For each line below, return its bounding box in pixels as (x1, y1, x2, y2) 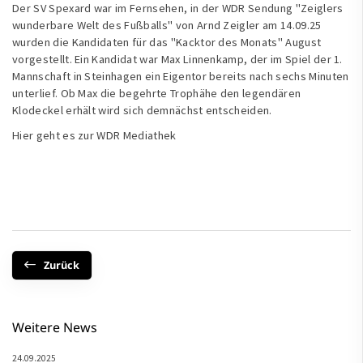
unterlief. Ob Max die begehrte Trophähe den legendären (12, 85, 301, 100)
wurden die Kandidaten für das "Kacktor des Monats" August (12, 34, 322, 49)
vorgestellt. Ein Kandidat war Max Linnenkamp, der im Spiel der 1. (12, 51, 343, 66)
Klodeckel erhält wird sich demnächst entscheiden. (12, 102, 272, 117)
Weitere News (12, 318, 97, 336)
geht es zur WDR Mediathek (33, 127, 177, 143)
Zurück (44, 257, 79, 272)
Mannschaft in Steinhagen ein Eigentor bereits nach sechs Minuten (12, 68, 349, 83)
